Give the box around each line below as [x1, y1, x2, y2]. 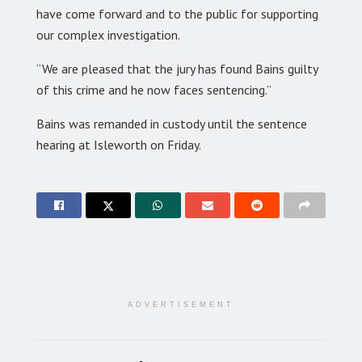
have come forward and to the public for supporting [36, 5, 318, 22]
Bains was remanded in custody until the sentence [36, 115, 307, 132]
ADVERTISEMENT [128, 300, 234, 309]
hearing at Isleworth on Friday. [36, 136, 201, 153]
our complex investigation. [36, 26, 180, 43]
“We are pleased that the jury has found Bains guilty [36, 60, 318, 77]
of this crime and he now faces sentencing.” [36, 81, 271, 98]
